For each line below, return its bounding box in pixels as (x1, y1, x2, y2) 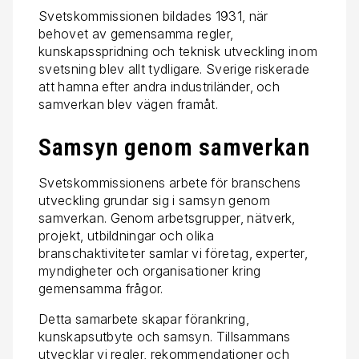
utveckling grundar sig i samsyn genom (38, 192, 270, 208)
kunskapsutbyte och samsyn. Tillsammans (38, 328, 291, 345)
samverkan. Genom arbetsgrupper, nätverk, (38, 209, 296, 226)
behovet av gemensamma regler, (38, 25, 234, 42)
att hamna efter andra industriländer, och (38, 78, 280, 95)
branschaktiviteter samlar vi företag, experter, (38, 244, 309, 261)
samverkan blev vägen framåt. (38, 95, 218, 112)
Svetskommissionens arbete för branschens (38, 174, 301, 191)
